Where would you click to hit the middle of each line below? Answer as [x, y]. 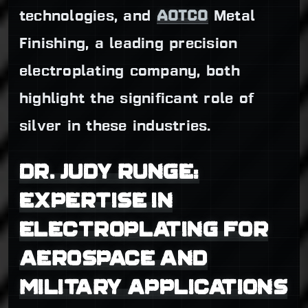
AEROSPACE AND [113, 258]
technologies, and [88, 16]
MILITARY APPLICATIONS [154, 287]
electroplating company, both [130, 71]
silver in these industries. [115, 126]
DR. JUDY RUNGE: [109, 171]
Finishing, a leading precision [129, 44]
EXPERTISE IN [96, 200]
